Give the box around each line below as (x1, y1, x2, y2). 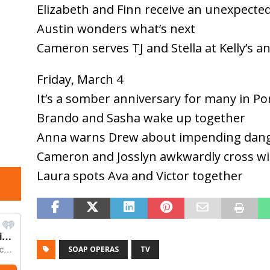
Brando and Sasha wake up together (36, 109, 245, 126)
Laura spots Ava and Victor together (36, 167, 243, 184)
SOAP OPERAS (67, 243, 119, 254)
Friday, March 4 (36, 71, 123, 87)
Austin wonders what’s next (36, 20, 195, 37)
